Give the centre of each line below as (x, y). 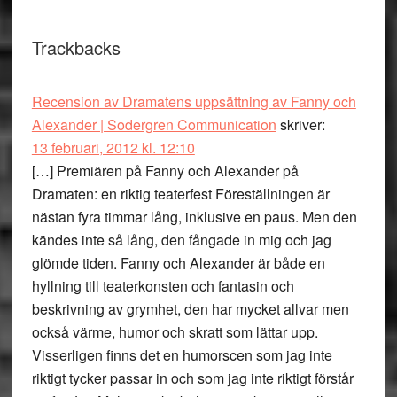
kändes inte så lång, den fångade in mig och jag (181, 240)
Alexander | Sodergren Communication (154, 125)
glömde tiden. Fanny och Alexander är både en (178, 263)
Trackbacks (76, 47)
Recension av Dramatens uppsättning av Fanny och (194, 101)
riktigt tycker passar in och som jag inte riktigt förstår (192, 378)
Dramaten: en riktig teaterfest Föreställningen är (180, 194)
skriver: (302, 125)
